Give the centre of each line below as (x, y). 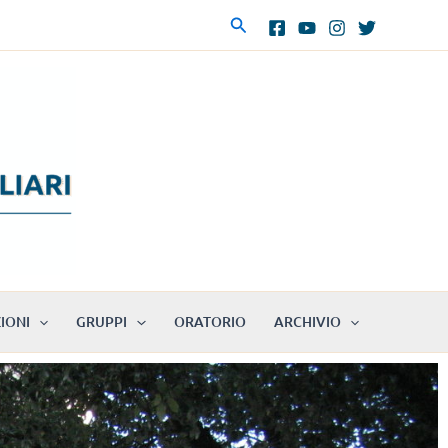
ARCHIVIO (307, 321)
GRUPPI (102, 321)
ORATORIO (209, 321)
